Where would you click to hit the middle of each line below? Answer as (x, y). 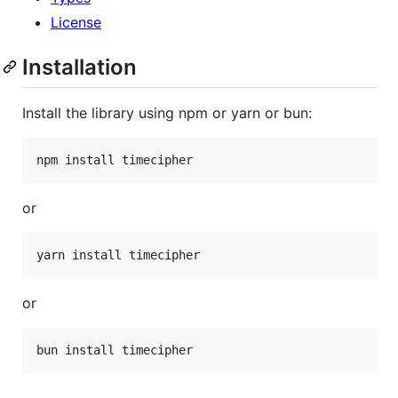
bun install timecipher (115, 350)
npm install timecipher (115, 159)
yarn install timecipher (118, 255)
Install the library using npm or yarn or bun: (167, 112)
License (76, 22)
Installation (80, 67)
